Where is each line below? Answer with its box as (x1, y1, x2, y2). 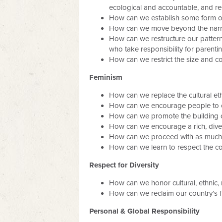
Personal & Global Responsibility (89, 207, 200, 216)
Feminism (89, 73, 122, 82)
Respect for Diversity (89, 161, 159, 169)
